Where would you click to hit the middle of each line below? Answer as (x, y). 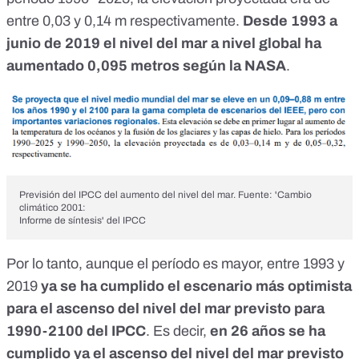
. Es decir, (178, 331)
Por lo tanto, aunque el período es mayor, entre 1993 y (175, 264)
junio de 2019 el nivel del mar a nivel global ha (164, 43)
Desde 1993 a (290, 21)
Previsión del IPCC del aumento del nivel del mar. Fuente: (147, 195)
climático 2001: (52, 208)
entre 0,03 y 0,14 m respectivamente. (125, 21)
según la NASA (234, 66)
